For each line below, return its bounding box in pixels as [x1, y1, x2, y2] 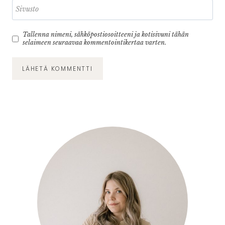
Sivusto [16, 4, 39, 14]
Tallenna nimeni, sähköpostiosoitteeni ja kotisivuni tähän [22, 31, 189, 39]
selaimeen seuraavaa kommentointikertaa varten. [22, 39, 166, 47]
